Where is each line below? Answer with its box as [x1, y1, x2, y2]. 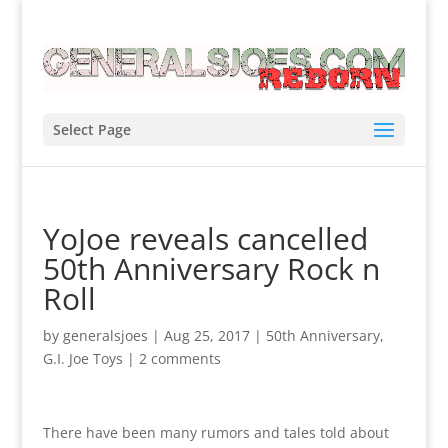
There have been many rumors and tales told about [42, 422, 389, 442]
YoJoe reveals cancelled [42, 217, 368, 259]
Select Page [52, 119, 131, 139]
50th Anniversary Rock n [42, 247, 380, 289]
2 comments [138, 348, 221, 368]
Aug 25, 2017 [163, 325, 250, 345]
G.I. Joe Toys [42, 348, 123, 368]
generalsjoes [62, 325, 148, 345]
